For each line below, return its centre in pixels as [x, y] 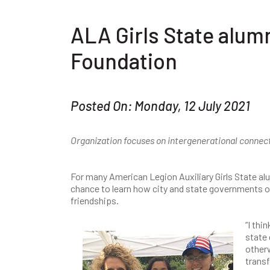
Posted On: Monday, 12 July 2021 [160, 105]
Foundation [124, 61]
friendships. [96, 200]
